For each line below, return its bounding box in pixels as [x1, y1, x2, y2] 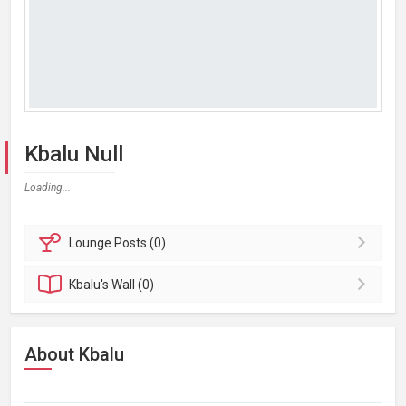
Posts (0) [114, 236, 167, 250]
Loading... [24, 181, 71, 194]
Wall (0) [111, 277, 155, 292]
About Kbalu [24, 343, 124, 365]
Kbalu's [69, 277, 112, 292]
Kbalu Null [24, 141, 123, 167]
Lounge [69, 236, 115, 250]
